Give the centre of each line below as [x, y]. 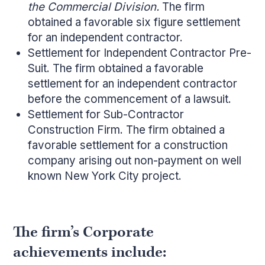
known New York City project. [105, 176]
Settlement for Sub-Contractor [106, 115]
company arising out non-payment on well [135, 161]
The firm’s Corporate [84, 232]
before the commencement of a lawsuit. [130, 99]
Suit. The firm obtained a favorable [116, 69]
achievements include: [90, 252]
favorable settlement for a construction [128, 146]
